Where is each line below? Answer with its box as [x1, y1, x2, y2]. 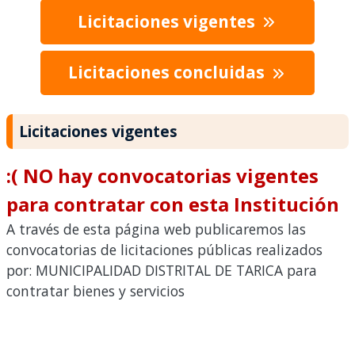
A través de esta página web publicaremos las [6, 219, 306, 239]
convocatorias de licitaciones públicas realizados [6, 240, 323, 260]
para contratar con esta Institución [6, 191, 339, 218]
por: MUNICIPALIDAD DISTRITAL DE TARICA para [6, 261, 317, 281]
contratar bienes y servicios [6, 281, 185, 301]
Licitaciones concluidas [67, 61, 269, 84]
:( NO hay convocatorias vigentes [6, 162, 319, 189]
